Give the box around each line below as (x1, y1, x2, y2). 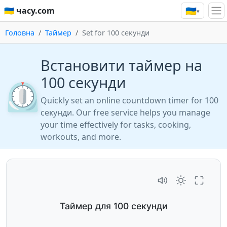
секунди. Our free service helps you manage (41, 107, 210, 119)
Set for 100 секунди (82, 28, 149, 37)
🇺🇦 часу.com (4, 5, 55, 17)
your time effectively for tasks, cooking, (41, 119, 191, 131)
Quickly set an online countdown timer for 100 (41, 95, 218, 106)
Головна (5, 28, 34, 37)
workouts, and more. (41, 131, 121, 143)
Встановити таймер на (41, 55, 202, 75)
